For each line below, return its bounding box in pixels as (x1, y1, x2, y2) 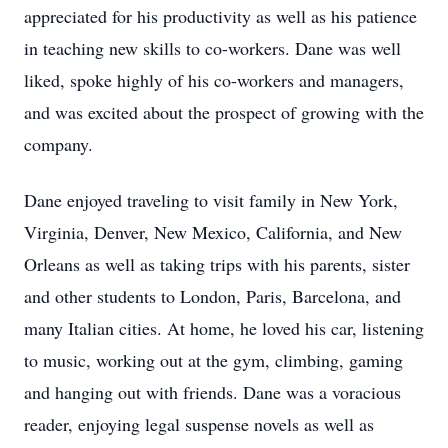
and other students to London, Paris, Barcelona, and (24, 284, 401, 308)
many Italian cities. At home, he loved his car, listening (24, 316, 424, 340)
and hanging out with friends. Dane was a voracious (24, 380, 401, 404)
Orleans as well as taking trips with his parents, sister (24, 252, 410, 276)
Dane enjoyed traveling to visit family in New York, (24, 188, 398, 212)
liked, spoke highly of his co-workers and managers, (24, 68, 404, 92)
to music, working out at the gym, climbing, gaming (24, 348, 403, 372)
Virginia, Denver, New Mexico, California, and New (24, 220, 402, 244)
